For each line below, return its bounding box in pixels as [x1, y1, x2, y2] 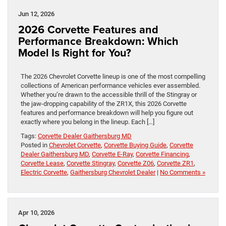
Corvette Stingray [67, 159, 115, 167]
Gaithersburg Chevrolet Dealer [70, 168, 155, 176]
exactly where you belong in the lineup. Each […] [21, 118, 154, 126]
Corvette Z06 [118, 159, 154, 167]
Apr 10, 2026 [18, 208, 54, 216]
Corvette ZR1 [157, 159, 194, 167]
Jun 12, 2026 [18, 10, 54, 18]
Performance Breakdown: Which [18, 33, 179, 49]
